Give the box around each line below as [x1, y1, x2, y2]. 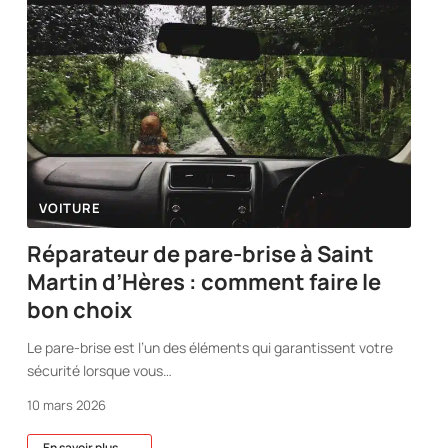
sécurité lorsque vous [27, 361, 164, 380]
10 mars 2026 [27, 396, 107, 414]
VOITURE [39, 199, 101, 217]
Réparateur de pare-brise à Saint [27, 239, 375, 269]
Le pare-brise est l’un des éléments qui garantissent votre [27, 338, 394, 357]
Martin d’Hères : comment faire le [27, 267, 382, 297]
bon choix [27, 295, 133, 325]
